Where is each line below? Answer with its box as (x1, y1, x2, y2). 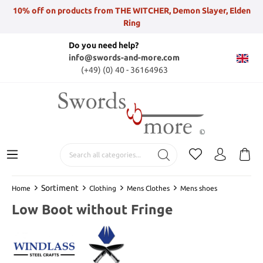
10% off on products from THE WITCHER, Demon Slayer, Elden (12, 5, 251, 15)
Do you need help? (69, 41, 139, 50)
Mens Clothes (127, 184, 170, 192)
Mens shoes (180, 184, 217, 192)
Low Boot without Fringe (12, 201, 173, 217)
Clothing (89, 184, 116, 192)
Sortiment (41, 183, 79, 193)
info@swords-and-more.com (69, 53, 180, 62)
